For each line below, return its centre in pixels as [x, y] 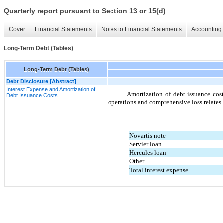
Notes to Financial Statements [141, 30]
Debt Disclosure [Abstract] [41, 81]
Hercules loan [148, 153]
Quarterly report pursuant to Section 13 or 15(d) [85, 11]
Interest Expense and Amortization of [51, 89]
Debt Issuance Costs [32, 95]
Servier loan [145, 144]
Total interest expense [159, 170]
